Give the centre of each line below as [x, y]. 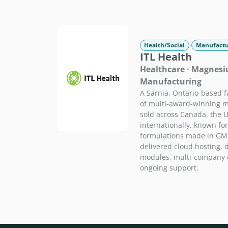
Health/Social [165, 45]
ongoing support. [169, 168]
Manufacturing [170, 82]
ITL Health [166, 57]
